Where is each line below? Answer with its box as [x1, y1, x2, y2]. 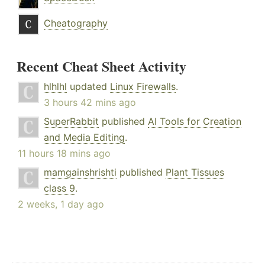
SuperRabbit [44, 115, 99, 128]
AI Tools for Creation [148, 115, 241, 128]
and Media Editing [44, 131, 125, 144]
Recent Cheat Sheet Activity [17, 56, 186, 77]
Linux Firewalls [110, 80, 176, 93]
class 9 [44, 182, 75, 195]
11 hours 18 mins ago [18, 147, 111, 160]
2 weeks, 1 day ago [18, 198, 104, 211]
